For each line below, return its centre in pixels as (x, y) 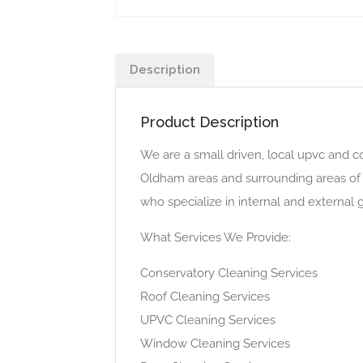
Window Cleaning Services (215, 343)
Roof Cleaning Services (205, 296)
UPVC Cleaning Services (208, 320)
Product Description (209, 122)
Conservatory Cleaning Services (229, 273)
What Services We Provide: (216, 237)
